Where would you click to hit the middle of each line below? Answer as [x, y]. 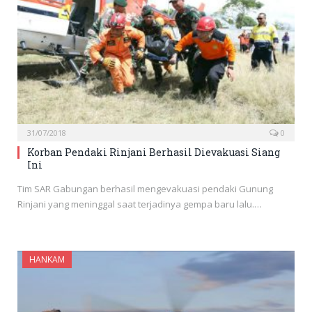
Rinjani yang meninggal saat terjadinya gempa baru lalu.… [140, 204]
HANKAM [47, 260]
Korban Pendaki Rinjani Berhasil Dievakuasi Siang [154, 153]
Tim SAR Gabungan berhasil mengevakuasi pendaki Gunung [145, 189]
